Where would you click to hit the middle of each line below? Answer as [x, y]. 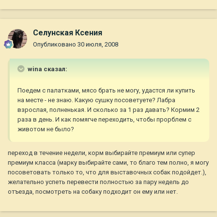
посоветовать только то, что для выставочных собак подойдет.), [107, 172]
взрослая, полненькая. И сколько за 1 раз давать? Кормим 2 [108, 110]
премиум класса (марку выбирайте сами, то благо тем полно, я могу [108, 163]
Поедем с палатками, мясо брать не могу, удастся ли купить [106, 91]
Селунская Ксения [68, 33]
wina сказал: [47, 69]
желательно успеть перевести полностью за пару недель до [98, 182]
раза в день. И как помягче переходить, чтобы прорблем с [104, 120]
